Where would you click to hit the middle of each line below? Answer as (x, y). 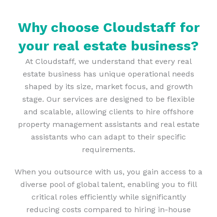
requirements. (108, 150)
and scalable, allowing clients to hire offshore (108, 112)
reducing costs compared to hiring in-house (108, 210)
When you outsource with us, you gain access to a (108, 172)
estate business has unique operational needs (108, 74)
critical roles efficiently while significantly (108, 197)
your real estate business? (108, 46)
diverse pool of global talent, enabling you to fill (108, 185)
